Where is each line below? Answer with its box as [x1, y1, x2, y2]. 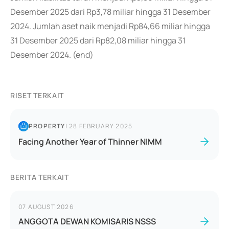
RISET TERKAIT [10, 90, 64, 100]
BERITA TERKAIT [10, 172, 69, 182]
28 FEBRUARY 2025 [69, 122, 133, 130]
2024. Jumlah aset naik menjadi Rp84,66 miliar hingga [10, 20, 210, 32]
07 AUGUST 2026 [18, 202, 74, 211]
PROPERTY [29, 122, 65, 130]
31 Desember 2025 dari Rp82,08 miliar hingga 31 [10, 35, 186, 46]
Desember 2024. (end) [10, 49, 94, 60]
